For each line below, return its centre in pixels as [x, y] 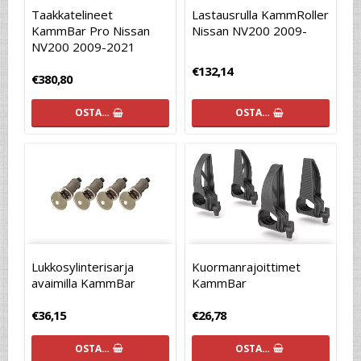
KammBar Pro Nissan [91, 31]
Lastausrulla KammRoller [260, 15]
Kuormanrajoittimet [246, 267]
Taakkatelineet [72, 15]
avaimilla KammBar [83, 283]
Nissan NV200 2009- [249, 31]
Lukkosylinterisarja [83, 267]
